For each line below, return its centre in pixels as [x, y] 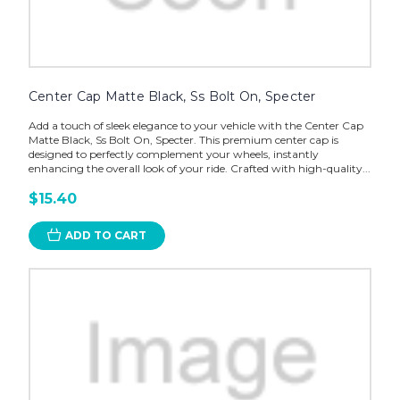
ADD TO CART [105, 235]
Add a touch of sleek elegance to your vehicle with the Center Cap [196, 125]
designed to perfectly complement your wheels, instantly [173, 154]
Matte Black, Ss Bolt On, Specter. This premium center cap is [183, 139]
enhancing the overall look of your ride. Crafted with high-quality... [199, 168]
